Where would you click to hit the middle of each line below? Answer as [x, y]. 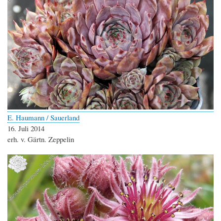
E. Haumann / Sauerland [43, 117]
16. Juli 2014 [26, 128]
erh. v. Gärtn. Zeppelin [41, 139]
